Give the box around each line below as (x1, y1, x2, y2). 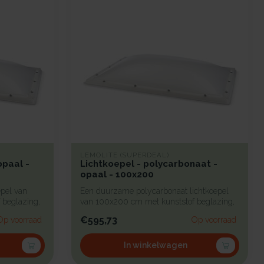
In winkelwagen (124, 240, 187, 250)
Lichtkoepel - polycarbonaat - (80, 159, 217, 169)
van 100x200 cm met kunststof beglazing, (80, 197, 235, 206)
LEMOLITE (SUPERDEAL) (80, 151, 169, 159)
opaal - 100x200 (80, 169, 154, 180)
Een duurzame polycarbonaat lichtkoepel (80, 186, 229, 196)
